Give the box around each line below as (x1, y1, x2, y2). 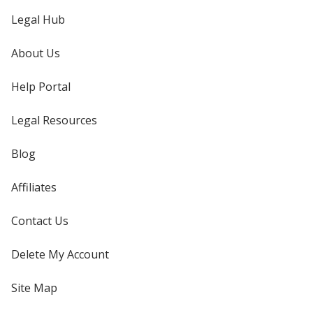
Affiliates (11, 179, 57, 195)
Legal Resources (11, 112, 97, 128)
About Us (11, 45, 60, 61)
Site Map (11, 279, 57, 296)
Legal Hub (11, 11, 65, 27)
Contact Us (11, 212, 68, 228)
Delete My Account (11, 246, 109, 262)
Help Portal (11, 78, 71, 94)
